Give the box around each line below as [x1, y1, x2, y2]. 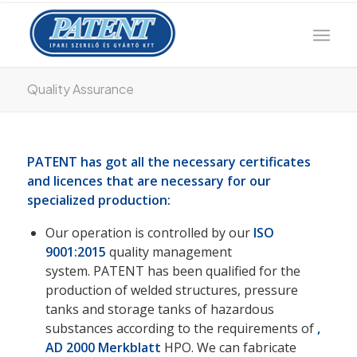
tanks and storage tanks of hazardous [45, 300, 274, 318]
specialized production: [26, 191, 171, 209]
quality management [105, 242, 232, 261]
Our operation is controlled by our [45, 223, 253, 241]
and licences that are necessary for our [26, 172, 271, 190]
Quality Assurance [26, 80, 134, 97]
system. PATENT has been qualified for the [45, 261, 300, 280]
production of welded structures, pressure [45, 280, 298, 299]
